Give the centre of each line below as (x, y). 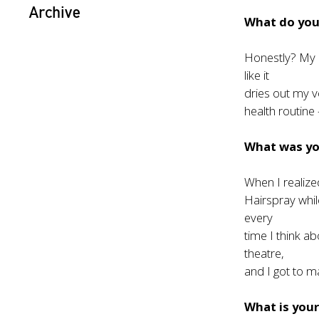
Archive (54, 12)
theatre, (265, 253)
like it (257, 75)
